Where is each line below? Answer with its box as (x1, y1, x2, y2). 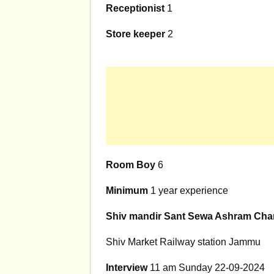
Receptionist (106, 3, 165, 13)
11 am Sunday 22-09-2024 (147, 262, 265, 273)
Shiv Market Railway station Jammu (106, 237, 261, 247)
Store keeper (106, 29, 165, 39)
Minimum (106, 185, 148, 196)
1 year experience (148, 185, 228, 196)
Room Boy (106, 160, 155, 170)
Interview (106, 262, 147, 273)
